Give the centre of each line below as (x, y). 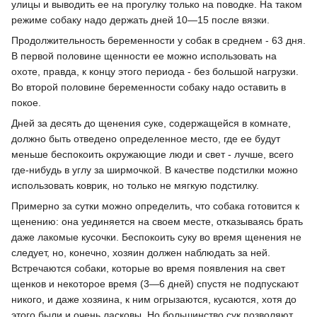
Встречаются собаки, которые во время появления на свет (148, 269)
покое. (26, 103)
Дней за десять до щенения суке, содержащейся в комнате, (151, 123)
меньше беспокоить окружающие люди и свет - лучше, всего (152, 155)
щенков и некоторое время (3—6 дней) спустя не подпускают (155, 284)
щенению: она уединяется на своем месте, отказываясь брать (157, 222)
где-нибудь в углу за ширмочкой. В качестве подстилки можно (155, 170)
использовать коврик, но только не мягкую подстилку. (135, 186)
